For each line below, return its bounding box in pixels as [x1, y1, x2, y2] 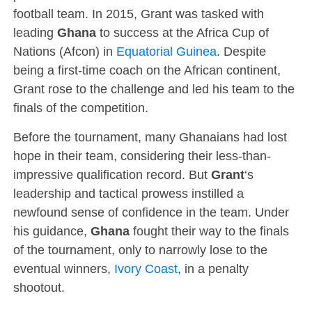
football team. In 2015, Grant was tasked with [13, 6, 264, 21]
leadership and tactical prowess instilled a [13, 186, 244, 201]
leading [13, 25, 57, 40]
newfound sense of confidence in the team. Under [13, 205, 289, 219]
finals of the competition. [13, 100, 148, 115]
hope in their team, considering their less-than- [13, 148, 271, 163]
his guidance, [13, 224, 91, 238]
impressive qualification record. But [13, 167, 211, 182]
